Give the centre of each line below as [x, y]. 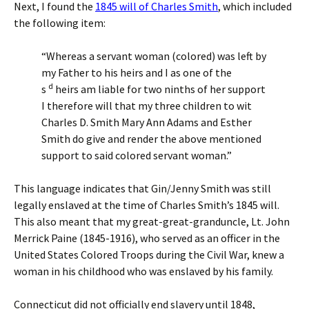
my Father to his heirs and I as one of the [137, 73]
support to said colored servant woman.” [137, 156]
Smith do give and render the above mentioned [151, 139]
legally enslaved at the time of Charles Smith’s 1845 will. [147, 205]
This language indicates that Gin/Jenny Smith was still [142, 189]
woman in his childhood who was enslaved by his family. [143, 271]
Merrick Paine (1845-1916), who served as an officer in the [147, 238]
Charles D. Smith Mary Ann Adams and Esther [147, 122]
